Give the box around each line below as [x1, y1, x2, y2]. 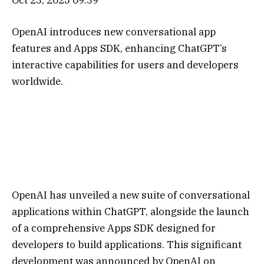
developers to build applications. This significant [12, 237, 242, 251]
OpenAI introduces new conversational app [12, 25, 216, 39]
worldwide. [12, 75, 63, 88]
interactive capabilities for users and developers [12, 58, 239, 72]
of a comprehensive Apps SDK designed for [12, 221, 216, 235]
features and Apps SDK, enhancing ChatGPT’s [12, 42, 227, 55]
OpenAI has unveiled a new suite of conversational [12, 188, 250, 202]
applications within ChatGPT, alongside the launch [12, 204, 249, 218]
